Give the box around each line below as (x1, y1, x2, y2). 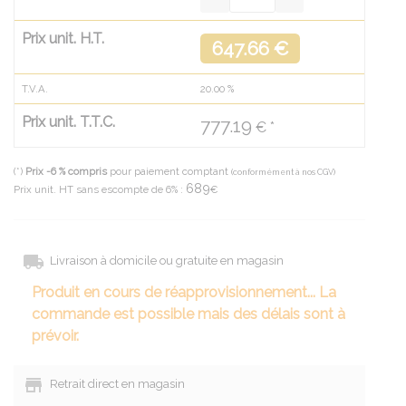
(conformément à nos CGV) (231, 168, 335, 178)
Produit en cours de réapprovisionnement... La (32, 284, 336, 302)
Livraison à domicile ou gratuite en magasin (44, 254, 284, 268)
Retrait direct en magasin (44, 377, 185, 391)
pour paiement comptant (107, 165, 231, 179)
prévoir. (32, 327, 79, 345)
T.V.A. (22, 82, 48, 96)
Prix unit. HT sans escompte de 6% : (14, 183, 186, 197)
